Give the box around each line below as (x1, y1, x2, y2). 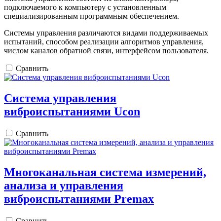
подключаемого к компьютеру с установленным (4, 2, 166, 11)
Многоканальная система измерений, (4, 165, 206, 179)
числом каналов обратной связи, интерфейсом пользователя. (4, 46, 209, 55)
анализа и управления (4, 179, 123, 192)
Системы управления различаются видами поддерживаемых (4, 28, 208, 37)
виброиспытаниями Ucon (4, 105, 140, 118)
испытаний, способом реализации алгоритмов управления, (4, 37, 204, 46)
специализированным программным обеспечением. (4, 11, 179, 20)
